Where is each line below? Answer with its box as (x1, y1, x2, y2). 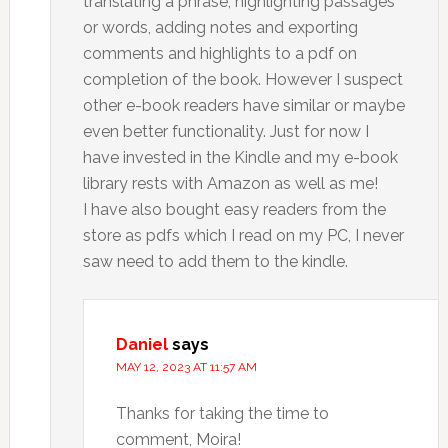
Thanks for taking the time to (115, 403, 329, 423)
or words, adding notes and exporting (82, 17, 358, 37)
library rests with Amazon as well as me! (82, 173, 378, 193)
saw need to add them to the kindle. (82, 251, 348, 271)
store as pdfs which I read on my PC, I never (82, 225, 404, 245)
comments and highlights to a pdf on (82, 43, 357, 63)
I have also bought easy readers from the (82, 199, 386, 219)
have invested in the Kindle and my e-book (82, 147, 398, 167)
